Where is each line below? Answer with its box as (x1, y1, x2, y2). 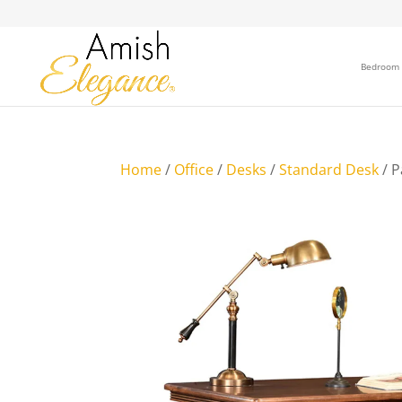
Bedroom (361, 59, 399, 73)
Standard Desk (279, 159, 380, 179)
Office (174, 159, 214, 179)
